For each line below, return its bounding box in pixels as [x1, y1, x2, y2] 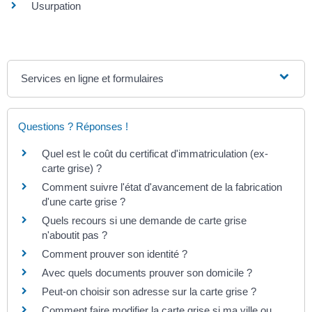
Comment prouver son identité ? [42, 248, 187, 260]
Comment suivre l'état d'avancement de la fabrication [42, 181, 282, 194]
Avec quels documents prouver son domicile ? [42, 267, 252, 279]
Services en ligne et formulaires [21, 72, 164, 85]
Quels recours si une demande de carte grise [42, 214, 247, 227]
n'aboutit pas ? [42, 229, 107, 242]
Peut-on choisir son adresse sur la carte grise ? [42, 286, 256, 298]
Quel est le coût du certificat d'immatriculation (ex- [42, 148, 268, 160]
